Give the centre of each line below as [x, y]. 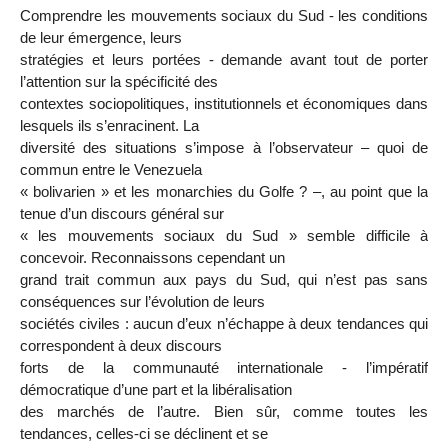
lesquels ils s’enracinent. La [109, 126]
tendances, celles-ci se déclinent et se [144, 434]
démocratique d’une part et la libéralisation [156, 390]
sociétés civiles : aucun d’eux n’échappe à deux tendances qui [224, 324]
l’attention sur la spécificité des [119, 82]
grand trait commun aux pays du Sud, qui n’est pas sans [224, 280]
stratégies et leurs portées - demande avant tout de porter [224, 60]
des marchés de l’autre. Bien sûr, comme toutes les [224, 412]
